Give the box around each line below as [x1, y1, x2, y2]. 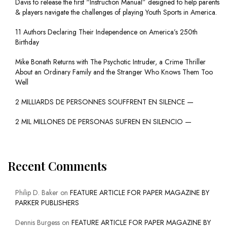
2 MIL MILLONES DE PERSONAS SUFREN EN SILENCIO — [15, 117, 192, 127]
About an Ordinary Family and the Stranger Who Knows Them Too [15, 67, 213, 78]
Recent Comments [8, 158, 107, 174]
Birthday [15, 37, 39, 48]
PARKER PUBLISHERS [15, 198, 79, 208]
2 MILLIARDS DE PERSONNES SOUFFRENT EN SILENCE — [15, 97, 194, 107]
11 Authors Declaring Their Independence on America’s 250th [15, 27, 198, 37]
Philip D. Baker [15, 187, 58, 198]
